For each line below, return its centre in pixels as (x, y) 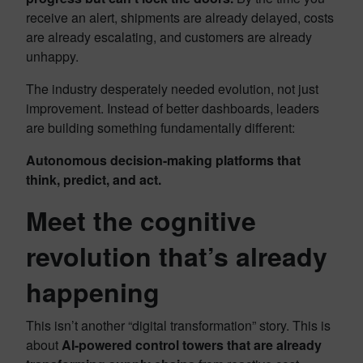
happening (93, 292)
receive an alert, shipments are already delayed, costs (180, 17)
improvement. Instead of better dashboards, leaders (173, 108)
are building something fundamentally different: (160, 128)
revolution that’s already (177, 256)
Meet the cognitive (141, 220)
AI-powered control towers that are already (192, 345)
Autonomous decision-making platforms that (163, 160)
